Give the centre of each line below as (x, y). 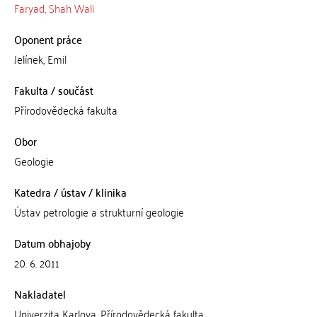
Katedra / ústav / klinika (70, 192)
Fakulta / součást (53, 90)
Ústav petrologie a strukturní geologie (99, 212)
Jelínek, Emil (40, 59)
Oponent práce (48, 39)
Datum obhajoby (52, 243)
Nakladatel (40, 294)
